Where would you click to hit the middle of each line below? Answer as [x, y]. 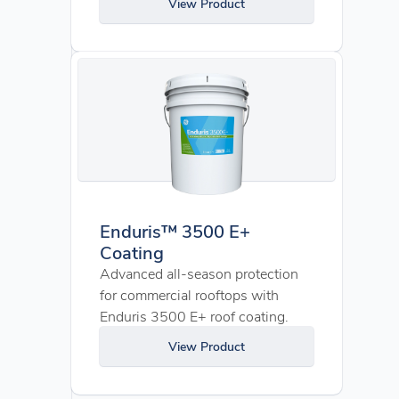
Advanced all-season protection [199, 273]
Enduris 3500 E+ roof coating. [194, 316]
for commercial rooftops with [189, 294]
